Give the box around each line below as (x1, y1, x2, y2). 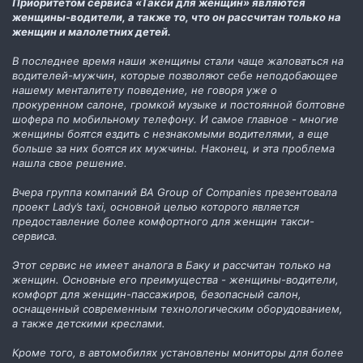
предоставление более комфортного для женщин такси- (12, 214, 314, 228)
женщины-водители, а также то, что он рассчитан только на (12, 10, 341, 23)
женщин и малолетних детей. (12, 24, 171, 38)
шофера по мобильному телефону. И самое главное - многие (12, 112, 339, 126)
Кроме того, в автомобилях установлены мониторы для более (12, 345, 344, 359)
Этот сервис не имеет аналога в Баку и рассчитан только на (12, 258, 331, 271)
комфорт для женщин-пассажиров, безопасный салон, (12, 287, 301, 301)
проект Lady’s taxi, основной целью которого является (12, 199, 299, 213)
